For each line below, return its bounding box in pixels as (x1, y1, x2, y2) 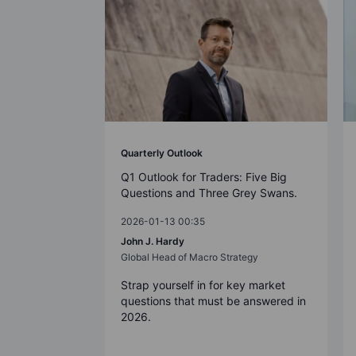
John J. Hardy (121, 234, 184, 247)
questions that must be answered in (121, 293, 306, 308)
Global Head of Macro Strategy (121, 250, 258, 263)
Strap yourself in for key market (121, 277, 285, 292)
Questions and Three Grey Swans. (121, 185, 297, 199)
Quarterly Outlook (121, 146, 203, 159)
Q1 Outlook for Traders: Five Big (121, 169, 287, 184)
